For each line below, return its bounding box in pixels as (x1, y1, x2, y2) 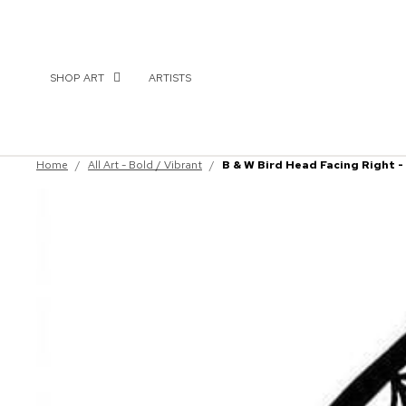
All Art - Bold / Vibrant (88, 158, 202, 173)
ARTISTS (149, 70, 191, 85)
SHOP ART (50, 70, 104, 85)
